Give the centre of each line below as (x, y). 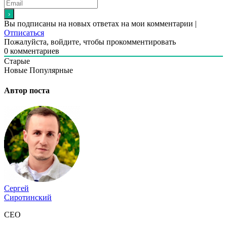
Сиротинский (28, 197)
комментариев (34, 51)
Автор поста (27, 90)
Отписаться (24, 33)
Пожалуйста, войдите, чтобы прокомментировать (90, 42)
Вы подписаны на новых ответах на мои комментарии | (100, 24)
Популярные (51, 70)
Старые (17, 61)
